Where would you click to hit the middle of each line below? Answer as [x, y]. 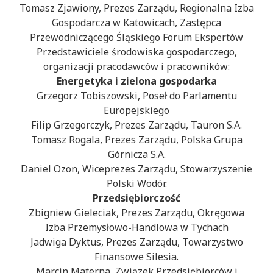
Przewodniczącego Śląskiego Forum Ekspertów [136, 37]
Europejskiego [136, 111]
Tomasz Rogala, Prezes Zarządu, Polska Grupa [136, 140]
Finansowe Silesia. [136, 257]
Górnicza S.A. [136, 154]
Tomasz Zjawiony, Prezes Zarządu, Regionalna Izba [136, 8]
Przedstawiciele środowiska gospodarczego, [136, 52]
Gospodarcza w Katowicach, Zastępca [136, 23]
